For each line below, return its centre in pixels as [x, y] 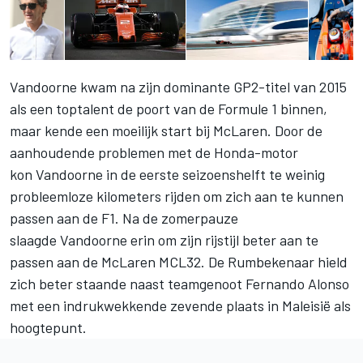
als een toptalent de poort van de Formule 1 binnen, [169, 109]
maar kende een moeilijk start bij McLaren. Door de [166, 131]
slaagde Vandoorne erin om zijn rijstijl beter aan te [164, 240]
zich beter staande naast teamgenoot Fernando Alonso [179, 284]
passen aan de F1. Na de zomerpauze [124, 218]
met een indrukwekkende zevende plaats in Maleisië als [180, 306]
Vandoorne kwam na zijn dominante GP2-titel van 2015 [178, 87]
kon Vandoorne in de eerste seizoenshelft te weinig [167, 175]
